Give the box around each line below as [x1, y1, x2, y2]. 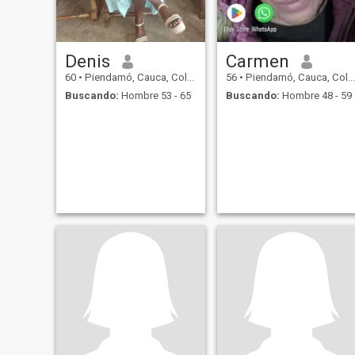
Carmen [225, 51, 289, 72]
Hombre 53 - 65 [118, 89, 191, 101]
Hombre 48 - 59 [279, 89, 352, 101]
